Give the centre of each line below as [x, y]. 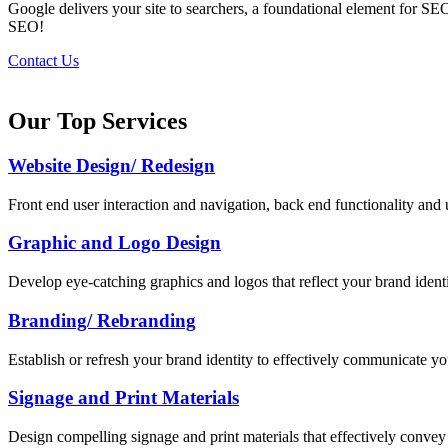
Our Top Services [97, 121]
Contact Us [43, 61]
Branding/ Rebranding [102, 320]
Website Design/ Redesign [111, 165]
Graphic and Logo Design [114, 243]
